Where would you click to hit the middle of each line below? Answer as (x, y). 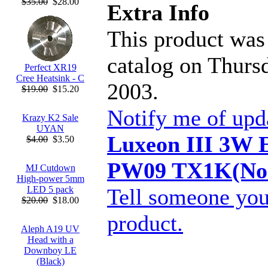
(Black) (50, 261)
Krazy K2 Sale (50, 118)
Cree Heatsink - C (50, 78)
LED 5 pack (50, 189)
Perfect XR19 (50, 67)
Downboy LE (50, 250)
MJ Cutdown (50, 168)
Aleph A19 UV (50, 229)
